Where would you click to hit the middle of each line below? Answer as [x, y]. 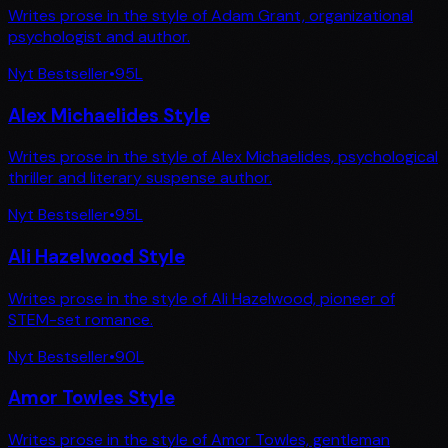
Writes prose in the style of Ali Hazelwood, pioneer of [201, 298]
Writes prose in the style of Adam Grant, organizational [210, 15]
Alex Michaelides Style [109, 115]
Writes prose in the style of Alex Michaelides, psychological [223, 157]
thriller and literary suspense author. [140, 178]
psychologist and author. [99, 36]
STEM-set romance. [80, 319]
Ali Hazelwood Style [96, 256]
